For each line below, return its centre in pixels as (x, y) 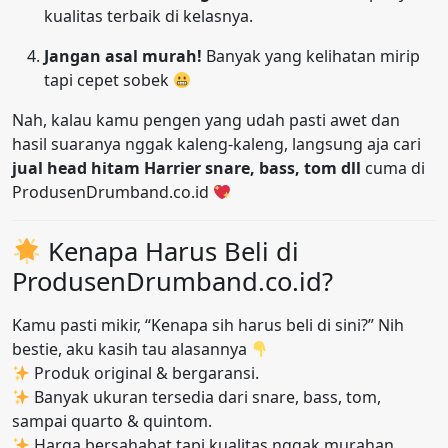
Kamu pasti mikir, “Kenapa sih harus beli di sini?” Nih (208, 325)
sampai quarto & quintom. (112, 421)
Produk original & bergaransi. (145, 373)
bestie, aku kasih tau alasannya (131, 349)
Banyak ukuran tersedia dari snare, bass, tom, (206, 397)
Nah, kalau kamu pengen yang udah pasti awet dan (206, 120)
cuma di (393, 168)
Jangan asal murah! (123, 56)
